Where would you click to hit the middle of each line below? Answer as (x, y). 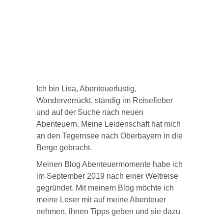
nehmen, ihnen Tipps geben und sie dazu (108, 212)
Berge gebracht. (64, 148)
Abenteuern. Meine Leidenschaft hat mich (109, 124)
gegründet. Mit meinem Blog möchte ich (105, 188)
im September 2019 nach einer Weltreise (107, 176)
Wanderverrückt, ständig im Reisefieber (105, 101)
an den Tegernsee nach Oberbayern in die (110, 136)
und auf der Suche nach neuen (90, 112)
